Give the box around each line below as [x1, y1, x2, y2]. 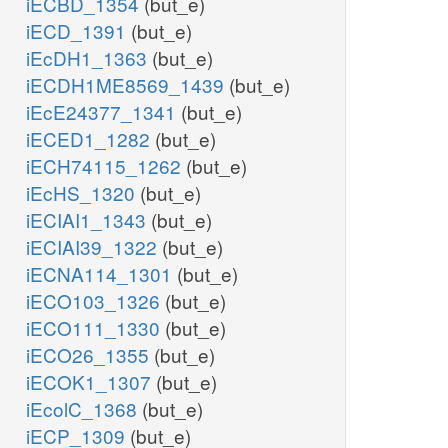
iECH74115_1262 [26, 152, 186, 180]
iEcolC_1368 [26, 395, 142, 423]
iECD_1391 [26, 17, 131, 45]
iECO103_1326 [26, 287, 165, 315]
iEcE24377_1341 [26, 98, 181, 126]
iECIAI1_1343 [26, 206, 151, 234]
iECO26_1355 [26, 341, 154, 369]
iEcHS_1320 [26, 179, 140, 207]
